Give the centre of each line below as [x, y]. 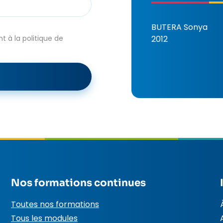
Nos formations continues [78, 183]
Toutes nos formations [55, 204]
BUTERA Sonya [179, 27]
